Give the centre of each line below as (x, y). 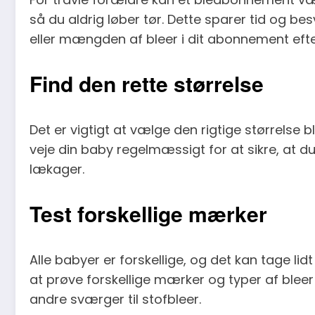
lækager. (57, 169)
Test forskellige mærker (148, 213)
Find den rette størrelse (147, 83)
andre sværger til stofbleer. (115, 299)
